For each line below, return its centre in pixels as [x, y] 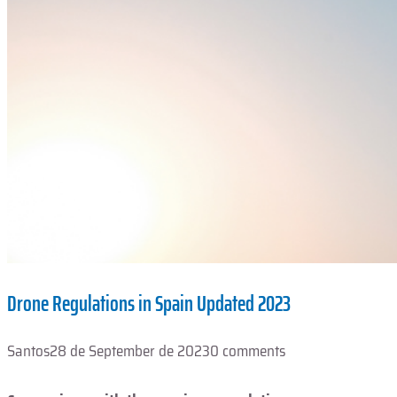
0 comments [248, 351]
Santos [28, 351]
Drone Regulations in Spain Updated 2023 [149, 303]
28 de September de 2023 [130, 351]
